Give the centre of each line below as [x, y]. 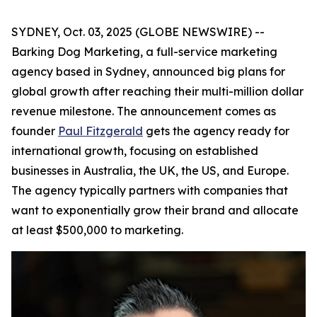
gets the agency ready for [216, 131]
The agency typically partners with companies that [150, 190]
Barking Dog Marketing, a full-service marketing [144, 52]
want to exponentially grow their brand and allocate [155, 210]
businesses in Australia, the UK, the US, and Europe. [150, 171]
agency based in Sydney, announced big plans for [148, 71]
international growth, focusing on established [135, 151]
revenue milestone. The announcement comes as [144, 111]
